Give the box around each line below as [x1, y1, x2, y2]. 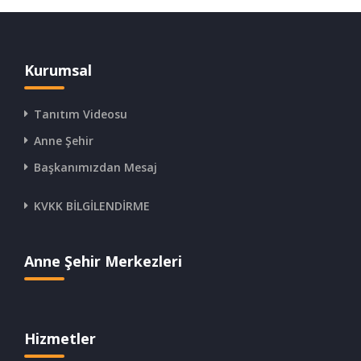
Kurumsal [24, 60, 92, 80]
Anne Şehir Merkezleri [24, 251, 182, 271]
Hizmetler [24, 328, 96, 348]
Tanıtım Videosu [34, 106, 127, 122]
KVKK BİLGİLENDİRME [34, 197, 150, 214]
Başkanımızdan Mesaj [34, 159, 157, 175]
